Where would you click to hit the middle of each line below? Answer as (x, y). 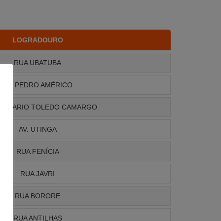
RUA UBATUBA (37, 63)
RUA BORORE (37, 196)
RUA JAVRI (37, 174)
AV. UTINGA (37, 129)
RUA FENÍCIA (37, 152)
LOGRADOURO (37, 40)
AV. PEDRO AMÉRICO (37, 85)
